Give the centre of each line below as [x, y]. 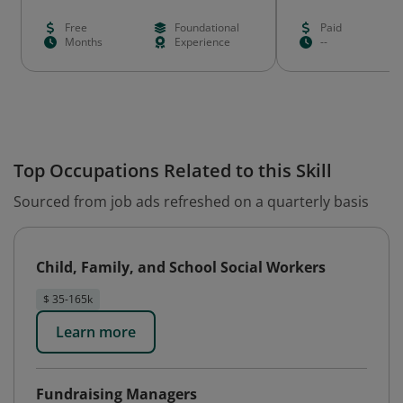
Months [84, 42]
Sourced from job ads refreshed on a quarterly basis [191, 201]
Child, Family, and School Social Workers [181, 267]
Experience [202, 42]
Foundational [206, 27]
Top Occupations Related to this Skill [173, 170]
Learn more [96, 332]
